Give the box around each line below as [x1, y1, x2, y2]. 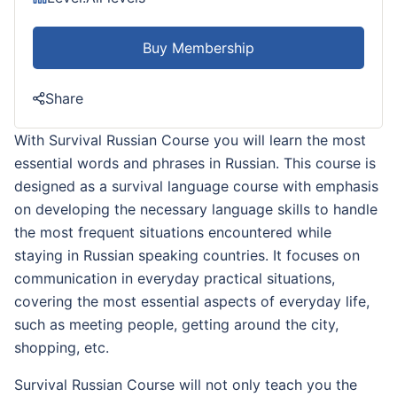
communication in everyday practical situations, [14, 269, 335, 287]
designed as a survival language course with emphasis [14, 176, 378, 195]
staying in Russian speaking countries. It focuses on [14, 245, 360, 264]
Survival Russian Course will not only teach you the [14, 375, 357, 393]
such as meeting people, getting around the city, [14, 315, 339, 333]
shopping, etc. [14, 338, 109, 356]
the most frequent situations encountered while [14, 222, 331, 241]
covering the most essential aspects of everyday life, [14, 292, 370, 310]
